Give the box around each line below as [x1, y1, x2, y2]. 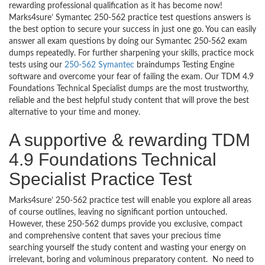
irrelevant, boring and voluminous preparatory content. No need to [9, 256, 254, 264]
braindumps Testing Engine [134, 61, 234, 69]
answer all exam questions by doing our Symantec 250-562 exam [9, 37, 247, 46]
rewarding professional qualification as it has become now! [9, 2, 222, 10]
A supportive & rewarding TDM [9, 130, 250, 150]
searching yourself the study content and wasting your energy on [9, 244, 246, 252]
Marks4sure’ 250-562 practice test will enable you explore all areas [9, 196, 251, 205]
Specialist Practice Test [9, 169, 192, 189]
